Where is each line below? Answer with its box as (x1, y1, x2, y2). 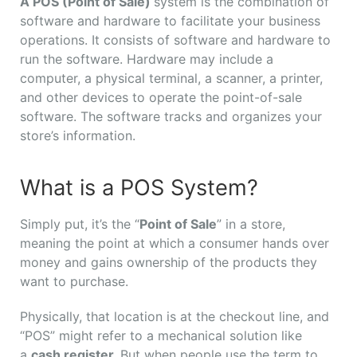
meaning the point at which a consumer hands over (20, 235, 329, 252)
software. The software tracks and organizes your (20, 108, 322, 125)
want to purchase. (20, 273, 128, 290)
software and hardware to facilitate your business (20, 13, 320, 29)
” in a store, (217, 216, 285, 233)
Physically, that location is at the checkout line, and (20, 308, 329, 325)
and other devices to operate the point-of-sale (20, 89, 302, 106)
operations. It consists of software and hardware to (20, 32, 331, 49)
